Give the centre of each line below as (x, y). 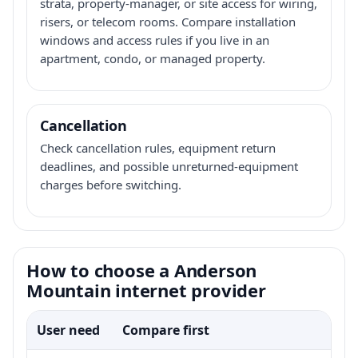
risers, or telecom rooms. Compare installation (168, 21)
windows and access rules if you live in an (155, 40)
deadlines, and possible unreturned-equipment (169, 166)
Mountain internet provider (146, 290)
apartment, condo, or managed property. (153, 58)
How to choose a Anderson (142, 270)
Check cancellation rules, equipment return (158, 147)
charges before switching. (111, 184)
